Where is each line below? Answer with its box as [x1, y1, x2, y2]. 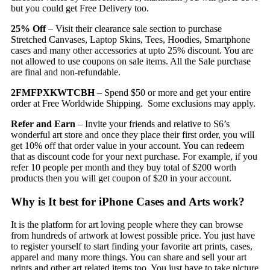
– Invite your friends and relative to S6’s [75, 118, 230, 129]
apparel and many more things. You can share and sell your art [10, 252, 246, 263]
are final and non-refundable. [10, 66, 121, 77]
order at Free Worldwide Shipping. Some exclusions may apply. [10, 98, 256, 108]
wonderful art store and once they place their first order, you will [10, 129, 254, 140]
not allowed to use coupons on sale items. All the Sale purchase [10, 55, 251, 66]
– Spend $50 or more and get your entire [94, 87, 251, 98]
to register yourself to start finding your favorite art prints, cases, [10, 241, 253, 252]
